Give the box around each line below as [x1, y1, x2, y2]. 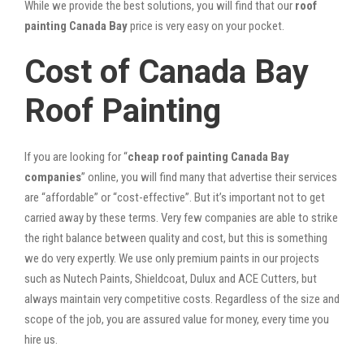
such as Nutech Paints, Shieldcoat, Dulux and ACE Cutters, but [24, 271, 317, 286]
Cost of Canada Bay [24, 52, 309, 91]
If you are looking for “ [24, 149, 128, 164]
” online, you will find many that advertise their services [81, 169, 337, 184]
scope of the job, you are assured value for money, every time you [24, 311, 329, 327]
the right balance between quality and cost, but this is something [24, 230, 327, 245]
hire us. [24, 331, 58, 347]
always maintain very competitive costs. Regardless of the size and [24, 291, 340, 306]
